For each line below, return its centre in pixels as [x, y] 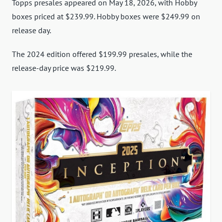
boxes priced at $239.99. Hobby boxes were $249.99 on [106, 17]
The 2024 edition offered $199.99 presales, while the [102, 54]
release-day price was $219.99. [64, 68]
